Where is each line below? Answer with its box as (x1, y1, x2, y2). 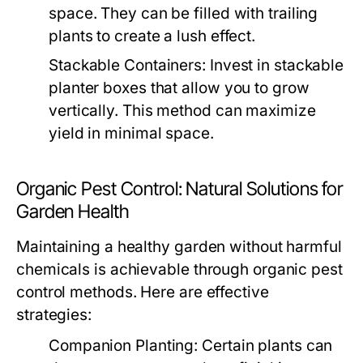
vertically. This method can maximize (49, 101, 316, 120)
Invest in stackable (206, 56, 344, 75)
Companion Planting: (49, 336, 199, 355)
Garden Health (16, 200, 130, 223)
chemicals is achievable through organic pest (16, 260, 343, 279)
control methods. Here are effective (16, 283, 269, 301)
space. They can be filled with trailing (49, 4, 318, 23)
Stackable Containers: (49, 56, 207, 75)
